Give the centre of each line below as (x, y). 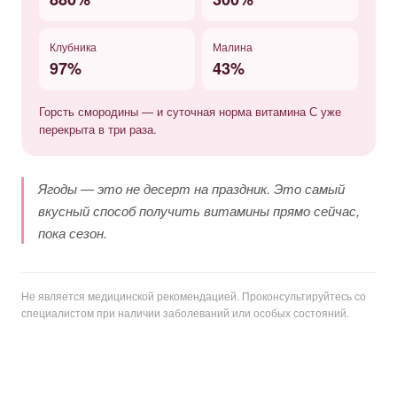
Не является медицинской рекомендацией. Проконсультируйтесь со (194, 296)
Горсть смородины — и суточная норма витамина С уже (190, 112)
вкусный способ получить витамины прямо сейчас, (199, 211)
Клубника (73, 47)
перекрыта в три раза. (98, 129)
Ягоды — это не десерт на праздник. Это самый (191, 189)
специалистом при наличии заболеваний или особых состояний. (185, 313)
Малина (233, 47)
